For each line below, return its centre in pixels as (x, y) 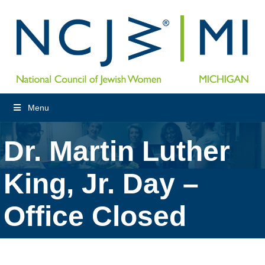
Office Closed (95, 216)
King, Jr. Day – (101, 183)
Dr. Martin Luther (117, 151)
